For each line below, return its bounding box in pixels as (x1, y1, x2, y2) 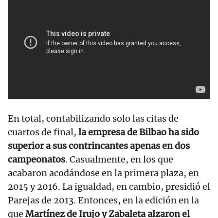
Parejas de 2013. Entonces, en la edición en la (8, 195, 199, 206)
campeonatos (8, 154, 65, 165)
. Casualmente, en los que (65, 154, 173, 165)
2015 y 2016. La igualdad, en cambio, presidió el (8, 181, 210, 193)
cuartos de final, (8, 127, 76, 138)
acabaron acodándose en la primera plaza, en (8, 167, 199, 179)
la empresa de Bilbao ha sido (76, 127, 199, 138)
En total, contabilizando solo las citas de (8, 113, 179, 125)
